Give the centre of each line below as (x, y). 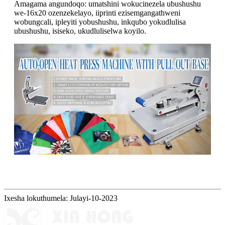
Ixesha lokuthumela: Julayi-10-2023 (61, 198)
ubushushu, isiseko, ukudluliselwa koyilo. (80, 31)
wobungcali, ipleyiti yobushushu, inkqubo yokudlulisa (100, 22)
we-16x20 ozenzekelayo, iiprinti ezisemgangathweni (97, 13)
